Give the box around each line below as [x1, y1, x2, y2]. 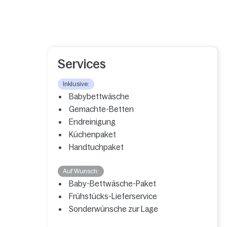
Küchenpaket [69, 130, 117, 139]
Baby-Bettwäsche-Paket [69, 179, 157, 188]
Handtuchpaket [69, 143, 124, 152]
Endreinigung [69, 118, 116, 127]
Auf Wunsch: [63, 168, 99, 175]
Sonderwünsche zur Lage [69, 205, 159, 214]
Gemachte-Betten [69, 105, 134, 114]
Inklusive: [63, 81, 90, 88]
